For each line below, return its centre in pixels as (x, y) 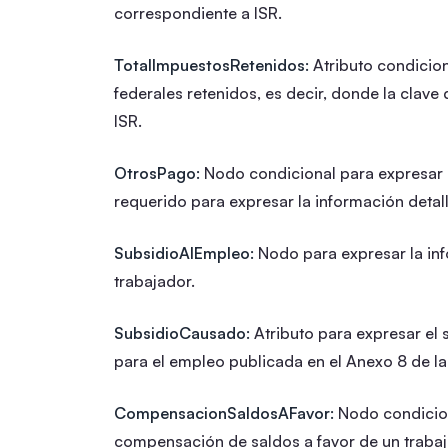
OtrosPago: (157, 172)
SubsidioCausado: (182, 332)
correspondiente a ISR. (198, 12)
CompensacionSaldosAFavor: (224, 412)
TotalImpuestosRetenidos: (211, 64)
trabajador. (154, 280)
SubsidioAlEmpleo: (184, 252)
